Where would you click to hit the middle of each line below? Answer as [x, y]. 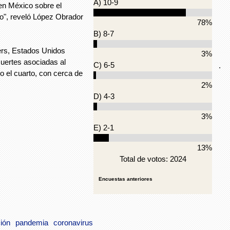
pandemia [32, 223]
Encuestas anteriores [126, 179]
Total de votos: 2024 [153, 159]
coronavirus [73, 223]
